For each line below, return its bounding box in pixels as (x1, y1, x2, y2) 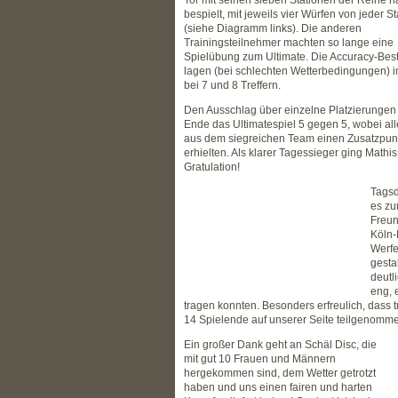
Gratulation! (184, 161, 240, 173)
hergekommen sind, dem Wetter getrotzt (184, 367, 376, 379)
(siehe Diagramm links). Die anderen (184, 22, 362, 35)
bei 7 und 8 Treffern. (184, 79, 281, 92)
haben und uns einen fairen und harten (184, 381, 372, 394)
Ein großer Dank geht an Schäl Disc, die (184, 338, 377, 351)
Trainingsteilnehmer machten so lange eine (184, 36, 394, 49)
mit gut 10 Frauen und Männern (184, 353, 336, 365)
